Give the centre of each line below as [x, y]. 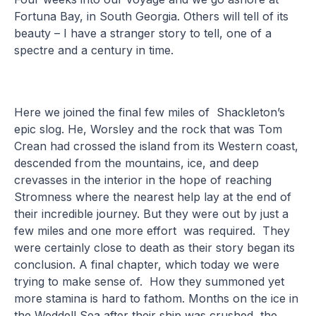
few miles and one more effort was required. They [152, 230]
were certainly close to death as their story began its [155, 247]
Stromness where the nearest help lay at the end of [153, 196]
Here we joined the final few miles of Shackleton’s [150, 112]
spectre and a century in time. [94, 50]
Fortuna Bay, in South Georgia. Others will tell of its [152, 16]
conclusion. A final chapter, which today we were [147, 264]
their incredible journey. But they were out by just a [152, 213]
